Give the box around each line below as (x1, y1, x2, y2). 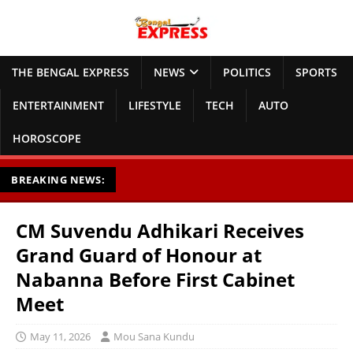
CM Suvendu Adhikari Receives (16, 217, 304, 244)
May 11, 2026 (30, 329, 91, 344)
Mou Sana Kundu (113, 329, 195, 344)
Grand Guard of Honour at (16, 242, 262, 269)
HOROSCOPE (13, 131, 81, 147)
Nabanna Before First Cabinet (16, 266, 295, 293)
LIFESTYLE (128, 98, 181, 113)
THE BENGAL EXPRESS (12, 65, 129, 80)
